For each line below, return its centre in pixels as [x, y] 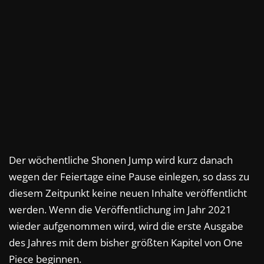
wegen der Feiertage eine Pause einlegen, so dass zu [129, 177]
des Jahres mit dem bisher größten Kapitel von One [126, 243]
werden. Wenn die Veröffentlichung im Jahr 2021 [120, 210]
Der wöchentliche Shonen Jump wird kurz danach [121, 160]
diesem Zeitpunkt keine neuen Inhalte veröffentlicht [128, 193]
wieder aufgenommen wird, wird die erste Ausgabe [126, 226]
